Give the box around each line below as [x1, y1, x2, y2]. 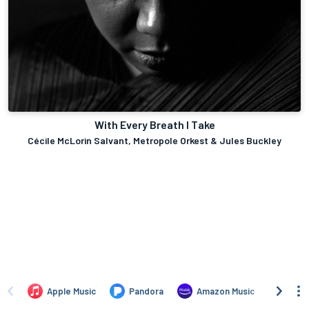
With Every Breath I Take [94, 118, 215, 131]
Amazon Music [197, 286, 255, 297]
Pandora [129, 286, 163, 297]
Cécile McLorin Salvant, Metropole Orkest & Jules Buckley [28, 134, 281, 146]
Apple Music [47, 286, 96, 297]
